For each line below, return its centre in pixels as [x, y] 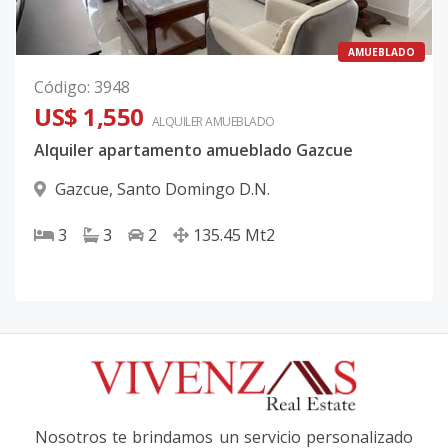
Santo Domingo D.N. [193, 189]
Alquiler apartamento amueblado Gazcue [193, 150]
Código [60, 87]
